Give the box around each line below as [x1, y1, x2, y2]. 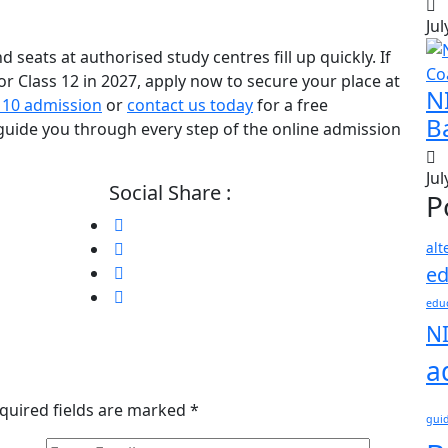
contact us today [127, 94, 253, 117]
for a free [253, 94, 328, 117]
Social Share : [109, 179, 232, 207]
